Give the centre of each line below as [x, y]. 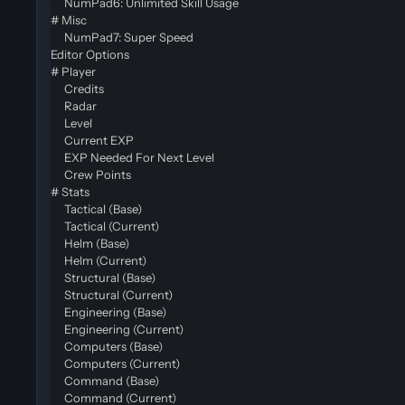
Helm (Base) [90, 243]
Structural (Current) [112, 294]
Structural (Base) [103, 277]
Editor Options [90, 54]
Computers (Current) [115, 363]
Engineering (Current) [117, 329]
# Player [75, 71]
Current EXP [92, 140]
